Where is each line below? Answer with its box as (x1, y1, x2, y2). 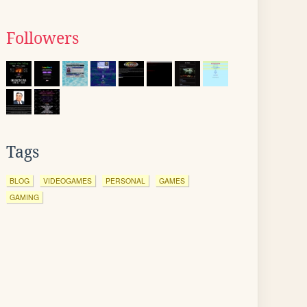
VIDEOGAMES (43, 175, 92, 186)
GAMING (10, 192, 39, 202)
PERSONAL (106, 175, 145, 186)
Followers (6, 29, 79, 47)
